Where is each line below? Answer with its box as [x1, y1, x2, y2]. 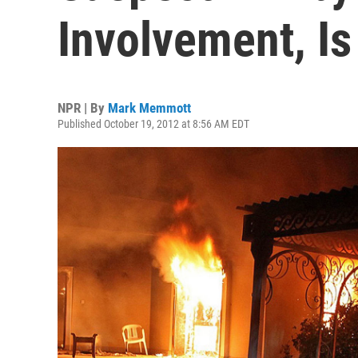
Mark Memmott [108, 100, 191, 116]
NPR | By [58, 100, 108, 116]
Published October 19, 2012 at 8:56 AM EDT [58, 117, 249, 130]
